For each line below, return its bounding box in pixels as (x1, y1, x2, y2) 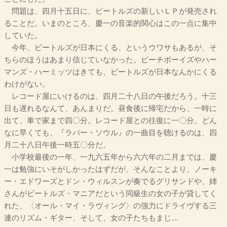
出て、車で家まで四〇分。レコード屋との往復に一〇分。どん (4, 117, 217, 125)
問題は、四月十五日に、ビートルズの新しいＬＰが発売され (4, 7, 217, 16)
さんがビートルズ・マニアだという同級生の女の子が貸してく (4, 190, 217, 198)
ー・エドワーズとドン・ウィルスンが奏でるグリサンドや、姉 (4, 177, 217, 186)
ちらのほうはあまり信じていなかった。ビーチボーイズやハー (4, 56, 217, 64)
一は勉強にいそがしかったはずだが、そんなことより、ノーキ (4, 165, 217, 174)
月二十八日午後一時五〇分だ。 (4, 141, 110, 149)
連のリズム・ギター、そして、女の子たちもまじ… (4, 214, 179, 222)
